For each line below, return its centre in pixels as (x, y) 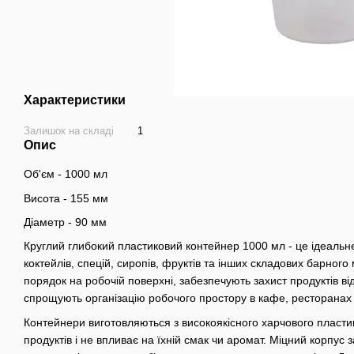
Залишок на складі (69, 131)
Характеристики (75, 100)
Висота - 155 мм (66, 198)
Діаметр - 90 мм (65, 222)
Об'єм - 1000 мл (66, 174)
